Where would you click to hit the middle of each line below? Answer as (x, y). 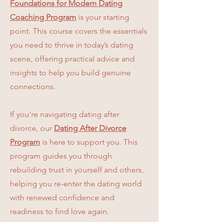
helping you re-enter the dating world (76, 184)
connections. (33, 86)
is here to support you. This (90, 142)
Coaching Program (43, 17)
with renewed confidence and (62, 197)
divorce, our (32, 128)
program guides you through (61, 156)
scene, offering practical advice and (72, 59)
